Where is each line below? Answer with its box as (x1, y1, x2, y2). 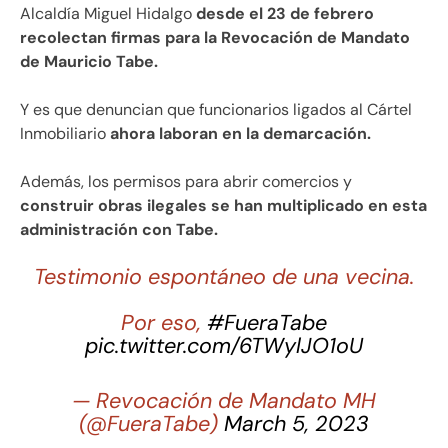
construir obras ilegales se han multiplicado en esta (20, 194, 427, 216)
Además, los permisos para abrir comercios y (20, 170, 352, 192)
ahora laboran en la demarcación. (110, 122, 371, 144)
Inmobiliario (20, 122, 110, 144)
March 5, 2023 (224, 410, 369, 439)
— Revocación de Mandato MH (72, 387, 376, 416)
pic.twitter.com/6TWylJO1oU (85, 331, 363, 360)
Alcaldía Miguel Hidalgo (20, 2, 196, 24)
